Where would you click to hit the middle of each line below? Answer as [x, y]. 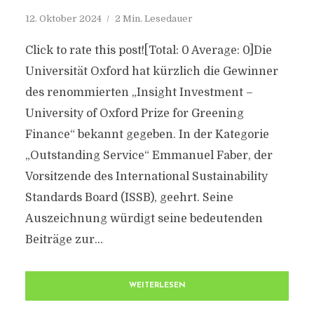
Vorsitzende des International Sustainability [146, 177]
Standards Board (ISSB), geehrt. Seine [129, 198]
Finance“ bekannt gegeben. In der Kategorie [147, 135]
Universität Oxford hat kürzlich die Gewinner [151, 71]
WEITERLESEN [157, 286]
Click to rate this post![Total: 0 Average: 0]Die [148, 50]
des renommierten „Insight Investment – [139, 93]
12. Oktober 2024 [63, 19]
